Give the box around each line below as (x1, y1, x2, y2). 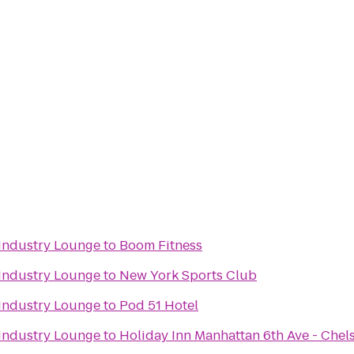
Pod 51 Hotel (119, 296, 198, 314)
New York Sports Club (119, 266, 257, 284)
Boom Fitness (119, 236, 202, 254)
